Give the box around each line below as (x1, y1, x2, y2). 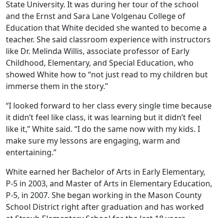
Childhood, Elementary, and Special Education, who (6, 57, 194, 69)
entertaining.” (6, 147, 60, 158)
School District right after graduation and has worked (6, 201, 204, 213)
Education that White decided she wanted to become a (6, 22, 207, 34)
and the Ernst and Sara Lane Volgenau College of (6, 11, 185, 22)
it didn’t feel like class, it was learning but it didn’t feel (6, 112, 201, 123)
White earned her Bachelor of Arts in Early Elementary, (6, 166, 205, 178)
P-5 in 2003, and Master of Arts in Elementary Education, (6, 178, 212, 189)
